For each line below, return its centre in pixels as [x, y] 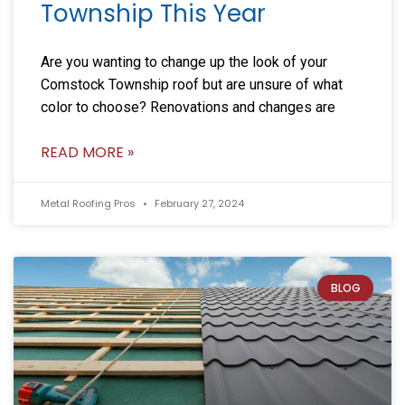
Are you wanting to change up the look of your [184, 61]
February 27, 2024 [198, 203]
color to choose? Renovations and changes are [188, 107]
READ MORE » [87, 152]
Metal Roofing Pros [89, 203]
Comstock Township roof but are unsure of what [192, 84]
